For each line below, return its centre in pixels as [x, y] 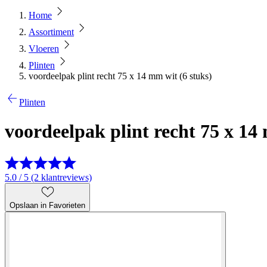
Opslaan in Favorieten [47, 205]
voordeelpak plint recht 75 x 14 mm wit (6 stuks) [120, 76]
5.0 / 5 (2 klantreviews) [48, 177]
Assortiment [51, 32]
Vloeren [44, 49]
